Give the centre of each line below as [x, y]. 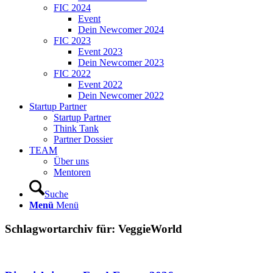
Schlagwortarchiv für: [62, 229]
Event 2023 [100, 51]
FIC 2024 [72, 8]
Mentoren [72, 172]
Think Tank [76, 128]
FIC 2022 [72, 73]
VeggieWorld [150, 229]
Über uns [71, 161]
